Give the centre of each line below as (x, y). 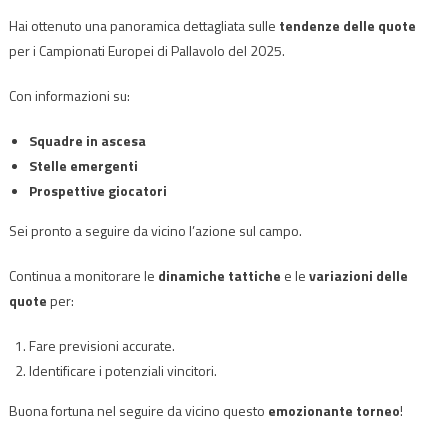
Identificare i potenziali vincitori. (122, 370)
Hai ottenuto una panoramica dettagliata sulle (143, 25)
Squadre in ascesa (87, 140)
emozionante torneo (333, 410)
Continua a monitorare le (83, 275)
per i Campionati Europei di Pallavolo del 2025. (146, 50)
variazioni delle (358, 275)
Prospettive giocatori (97, 190)
